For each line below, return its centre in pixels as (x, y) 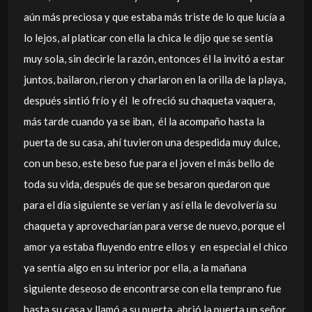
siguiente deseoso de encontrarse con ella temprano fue (152, 288)
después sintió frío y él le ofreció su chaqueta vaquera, (149, 100)
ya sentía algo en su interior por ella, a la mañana (135, 267)
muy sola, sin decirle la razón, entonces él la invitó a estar (154, 58)
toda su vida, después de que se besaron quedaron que (147, 184)
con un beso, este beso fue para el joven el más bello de (149, 163)
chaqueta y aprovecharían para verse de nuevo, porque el (154, 226)
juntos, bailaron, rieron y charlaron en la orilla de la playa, (154, 79)
